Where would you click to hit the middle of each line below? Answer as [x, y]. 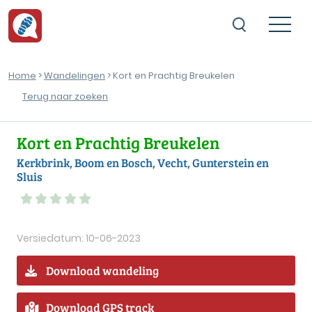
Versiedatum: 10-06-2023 [79, 238]
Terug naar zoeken [65, 96]
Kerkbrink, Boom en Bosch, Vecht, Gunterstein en [143, 163]
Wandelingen [75, 76]
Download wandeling [102, 270]
